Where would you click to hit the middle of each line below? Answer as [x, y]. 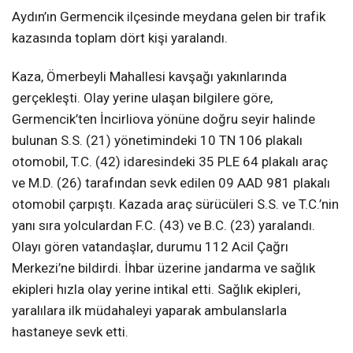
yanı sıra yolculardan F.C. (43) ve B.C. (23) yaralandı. [163, 226]
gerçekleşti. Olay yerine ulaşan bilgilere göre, [142, 98]
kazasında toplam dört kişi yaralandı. [120, 38]
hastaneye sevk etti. [70, 332]
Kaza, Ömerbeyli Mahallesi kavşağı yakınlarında [149, 77]
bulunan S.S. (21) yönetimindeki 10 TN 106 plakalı [157, 141]
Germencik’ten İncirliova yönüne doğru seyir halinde [163, 119]
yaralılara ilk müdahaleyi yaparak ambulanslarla [149, 311]
